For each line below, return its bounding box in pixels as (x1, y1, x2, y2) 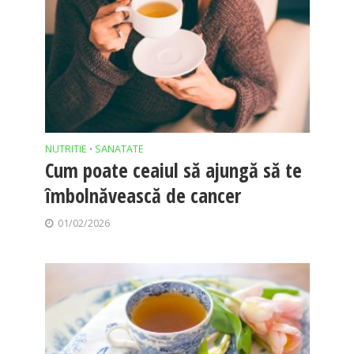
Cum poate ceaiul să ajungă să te (44, 156, 302, 183)
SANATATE (94, 141, 144, 156)
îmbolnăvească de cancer (44, 181, 241, 209)
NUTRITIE (44, 141, 87, 156)
